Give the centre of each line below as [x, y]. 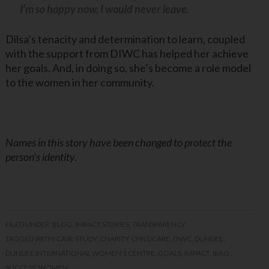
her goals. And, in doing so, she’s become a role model [128, 68]
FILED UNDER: [29, 224]
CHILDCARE [150, 238]
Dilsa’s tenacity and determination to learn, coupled [125, 39]
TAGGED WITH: [31, 238]
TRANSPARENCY [159, 224]
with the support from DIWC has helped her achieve [127, 53]
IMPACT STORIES [102, 224]
